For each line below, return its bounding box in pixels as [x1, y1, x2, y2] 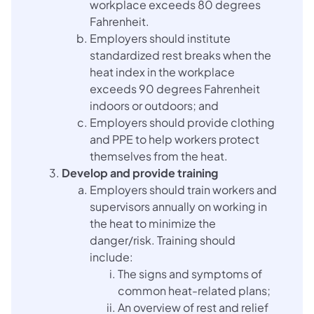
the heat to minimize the [90, 215, 216, 231]
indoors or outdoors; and [90, 97, 219, 113]
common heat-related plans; [118, 282, 271, 298]
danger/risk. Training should [90, 232, 235, 247]
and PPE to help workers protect [90, 131, 259, 146]
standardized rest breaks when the [90, 47, 271, 62]
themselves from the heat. [90, 148, 228, 163]
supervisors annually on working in [90, 198, 267, 214]
